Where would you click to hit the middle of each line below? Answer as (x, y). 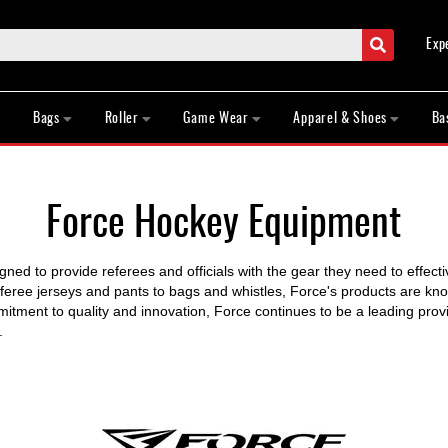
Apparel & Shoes (340, 117)
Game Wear (216, 117)
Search (403, 37)
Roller (121, 117)
